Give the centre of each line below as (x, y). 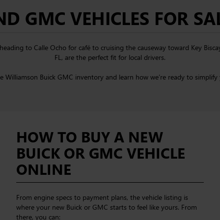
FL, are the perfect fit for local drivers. (110, 57)
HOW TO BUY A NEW (90, 137)
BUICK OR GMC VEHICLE (101, 153)
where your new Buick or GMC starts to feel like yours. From (107, 207)
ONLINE (44, 169)
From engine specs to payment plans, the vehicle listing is (102, 197)
